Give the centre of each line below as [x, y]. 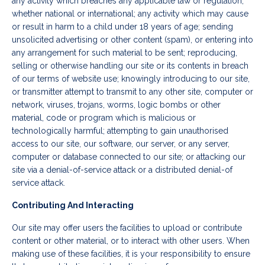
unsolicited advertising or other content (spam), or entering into [132, 40]
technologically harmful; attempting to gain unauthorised [120, 131]
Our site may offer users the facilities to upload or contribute [127, 228]
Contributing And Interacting [73, 206]
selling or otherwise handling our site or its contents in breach [130, 66]
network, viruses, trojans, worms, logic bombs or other [116, 105]
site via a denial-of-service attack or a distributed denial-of [122, 170]
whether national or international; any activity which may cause [130, 14]
